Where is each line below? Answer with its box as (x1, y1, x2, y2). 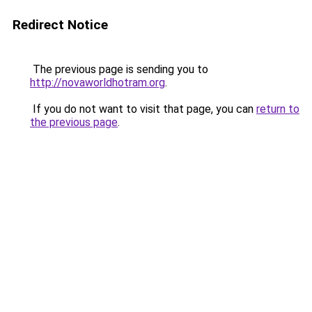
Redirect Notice (13, 17, 108, 33)
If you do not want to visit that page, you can (30, 102, 256, 116)
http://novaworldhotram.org (30, 76, 165, 89)
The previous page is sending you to (30, 63, 208, 76)
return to (256, 102, 299, 116)
